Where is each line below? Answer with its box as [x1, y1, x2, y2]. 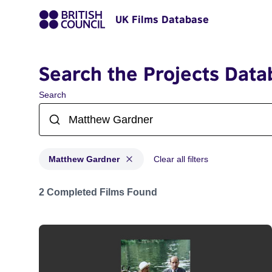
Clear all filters [154, 154, 208, 164]
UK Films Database [115, 13, 209, 25]
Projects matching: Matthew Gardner [38, 181, 194, 191]
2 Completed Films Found [39, 187, 157, 197]
